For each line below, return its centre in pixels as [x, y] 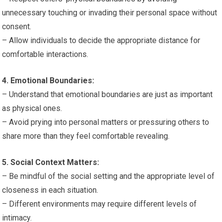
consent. [17, 27]
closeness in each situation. [50, 190]
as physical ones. [32, 108]
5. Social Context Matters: [51, 162]
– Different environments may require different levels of [100, 204]
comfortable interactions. [45, 54]
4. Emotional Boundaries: [48, 81]
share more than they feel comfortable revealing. [86, 136]
